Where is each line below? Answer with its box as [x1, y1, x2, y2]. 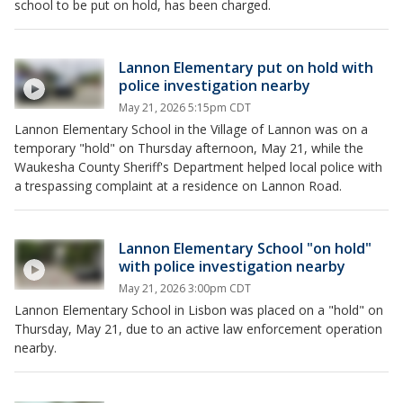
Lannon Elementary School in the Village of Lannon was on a [14, 121, 368, 138]
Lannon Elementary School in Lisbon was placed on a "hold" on [14, 301, 383, 318]
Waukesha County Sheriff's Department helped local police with [14, 158, 382, 175]
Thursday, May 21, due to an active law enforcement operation [14, 320, 382, 337]
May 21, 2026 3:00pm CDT [119, 281, 251, 296]
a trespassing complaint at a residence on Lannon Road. [14, 177, 342, 194]
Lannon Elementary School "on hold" [119, 238, 372, 258]
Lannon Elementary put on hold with [119, 58, 373, 77]
